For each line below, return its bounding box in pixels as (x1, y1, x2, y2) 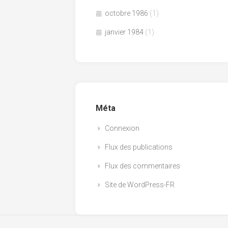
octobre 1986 (105, 9, 148, 17)
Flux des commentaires (105, 161, 180, 170)
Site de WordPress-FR (105, 180, 175, 189)
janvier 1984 (105, 27, 144, 36)
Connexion (105, 124, 139, 132)
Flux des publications (105, 142, 173, 151)
